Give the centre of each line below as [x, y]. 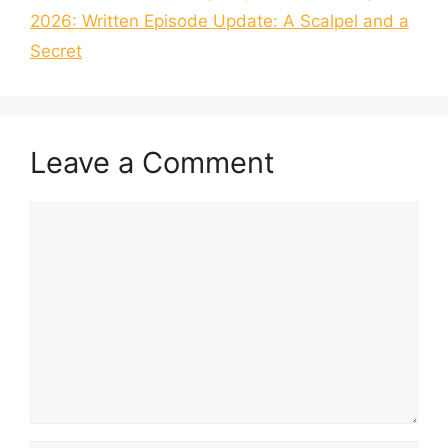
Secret [56, 51]
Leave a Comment [152, 163]
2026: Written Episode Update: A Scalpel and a [219, 21]
